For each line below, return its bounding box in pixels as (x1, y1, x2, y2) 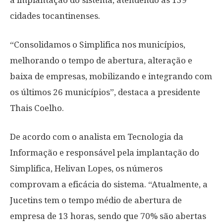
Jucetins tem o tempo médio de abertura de (10, 195, 182, 205)
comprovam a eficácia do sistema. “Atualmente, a (10, 179, 208, 189)
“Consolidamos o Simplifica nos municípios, (10, 40, 185, 50)
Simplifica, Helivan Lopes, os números (10, 164, 163, 173)
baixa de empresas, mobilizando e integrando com (10, 71, 212, 81)
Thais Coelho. (10, 103, 64, 113)
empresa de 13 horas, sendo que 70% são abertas (10, 211, 206, 221)
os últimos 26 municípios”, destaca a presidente (10, 87, 200, 97)
